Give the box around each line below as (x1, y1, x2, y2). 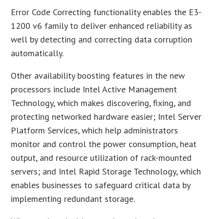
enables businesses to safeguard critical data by (11, 179, 191, 191)
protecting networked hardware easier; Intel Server (11, 110, 202, 122)
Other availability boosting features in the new (11, 69, 185, 81)
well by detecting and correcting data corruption (11, 33, 193, 45)
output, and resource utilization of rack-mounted (11, 152, 192, 163)
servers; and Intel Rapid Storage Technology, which (11, 165, 201, 177)
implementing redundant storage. (11, 193, 135, 204)
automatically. (11, 47, 64, 59)
